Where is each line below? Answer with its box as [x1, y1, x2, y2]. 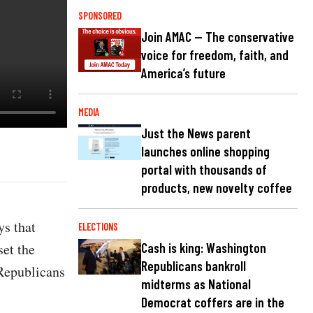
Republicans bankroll [141, 258, 246, 275]
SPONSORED [78, 9, 122, 22]
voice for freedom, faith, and [141, 47, 289, 64]
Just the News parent [141, 125, 251, 142]
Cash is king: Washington [141, 240, 266, 256]
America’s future [141, 65, 226, 82]
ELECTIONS [78, 221, 118, 233]
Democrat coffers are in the [141, 294, 284, 311]
